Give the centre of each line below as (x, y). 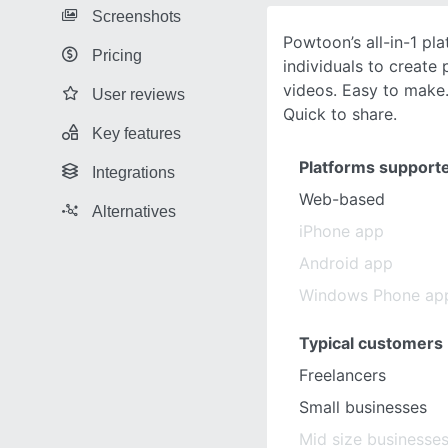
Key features (136, 133)
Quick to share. (340, 114)
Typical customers (371, 343)
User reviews (138, 94)
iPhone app (341, 231)
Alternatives (134, 211)
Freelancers (342, 375)
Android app (346, 263)
